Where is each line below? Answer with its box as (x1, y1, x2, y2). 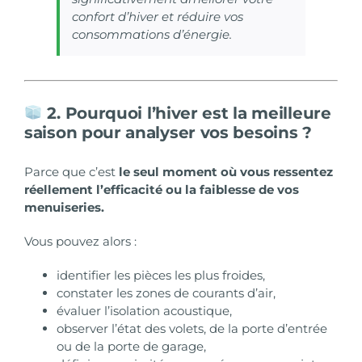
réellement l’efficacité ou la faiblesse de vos (24, 182, 299, 198)
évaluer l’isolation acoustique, (57, 303, 232, 319)
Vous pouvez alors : (24, 234, 137, 250)
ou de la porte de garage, (57, 339, 206, 355)
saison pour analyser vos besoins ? (24, 122, 312, 142)
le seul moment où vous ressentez (119, 164, 333, 180)
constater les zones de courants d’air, (57, 285, 276, 301)
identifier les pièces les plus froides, (57, 267, 265, 284)
